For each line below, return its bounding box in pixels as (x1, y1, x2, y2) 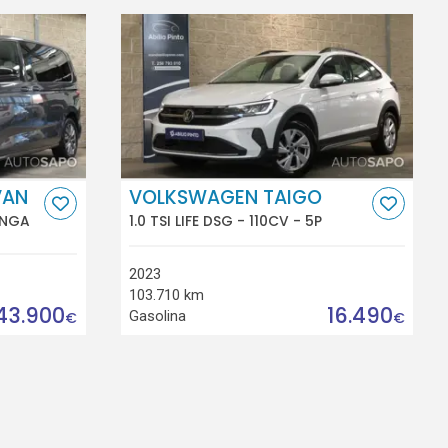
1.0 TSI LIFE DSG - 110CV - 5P (129, 210, 323, 231)
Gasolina (129, 306, 187, 325)
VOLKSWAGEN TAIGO (129, 184, 323, 212)
